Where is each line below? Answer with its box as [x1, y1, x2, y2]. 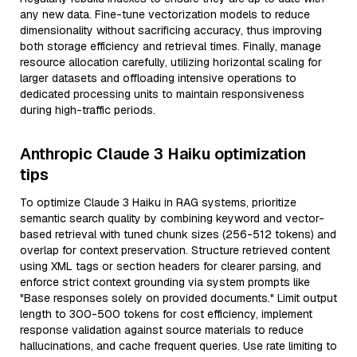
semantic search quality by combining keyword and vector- [20, 211, 324, 226]
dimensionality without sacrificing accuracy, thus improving [20, 23, 322, 37]
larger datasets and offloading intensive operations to [20, 71, 296, 85]
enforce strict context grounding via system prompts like [20, 275, 310, 289]
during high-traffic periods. [20, 103, 155, 117]
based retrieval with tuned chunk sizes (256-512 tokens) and [20, 227, 336, 241]
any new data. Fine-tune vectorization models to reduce [20, 7, 310, 22]
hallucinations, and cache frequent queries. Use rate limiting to [20, 339, 337, 353]
